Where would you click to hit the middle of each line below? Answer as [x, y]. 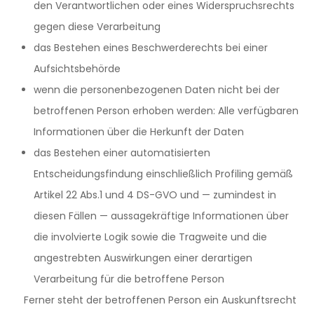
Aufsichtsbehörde [77, 69]
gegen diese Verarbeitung [97, 27]
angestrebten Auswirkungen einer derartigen [143, 258]
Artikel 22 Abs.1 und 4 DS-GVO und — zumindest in [155, 195]
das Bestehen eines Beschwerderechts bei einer [151, 48]
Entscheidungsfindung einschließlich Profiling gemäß [163, 174]
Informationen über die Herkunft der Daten [139, 132]
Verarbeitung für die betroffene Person [129, 279]
